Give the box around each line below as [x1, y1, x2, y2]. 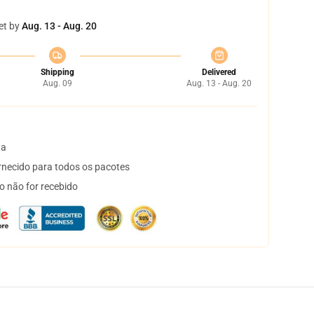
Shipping [40, 67, 74, 77]
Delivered [202, 67, 236, 77]
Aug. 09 [42, 78, 72, 88]
